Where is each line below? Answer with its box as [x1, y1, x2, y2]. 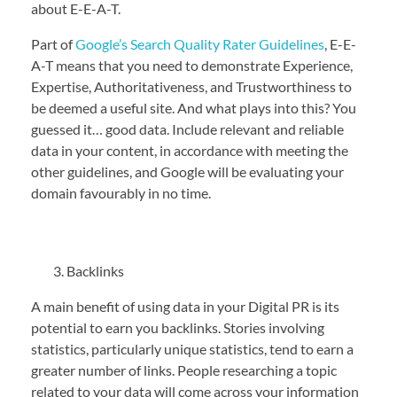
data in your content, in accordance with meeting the [31, 142, 348, 160]
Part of [31, 35, 75, 53]
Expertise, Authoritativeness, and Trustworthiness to [31, 78, 352, 96]
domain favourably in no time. [31, 184, 211, 202]
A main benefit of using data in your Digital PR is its [31, 298, 339, 315]
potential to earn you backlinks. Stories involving [31, 319, 324, 337]
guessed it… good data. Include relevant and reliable [31, 121, 344, 138]
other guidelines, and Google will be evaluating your [31, 163, 344, 181]
